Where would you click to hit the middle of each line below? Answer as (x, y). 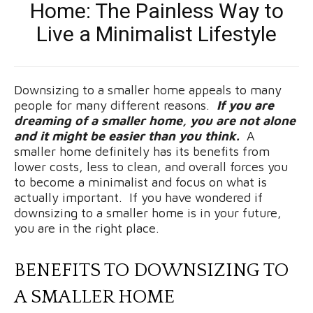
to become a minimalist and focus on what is (140, 182)
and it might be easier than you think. (127, 136)
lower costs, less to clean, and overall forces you (151, 166)
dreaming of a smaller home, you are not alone (155, 120)
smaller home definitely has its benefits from (142, 151)
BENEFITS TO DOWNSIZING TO (151, 270)
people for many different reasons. (115, 105)
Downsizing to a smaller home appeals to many (148, 89)
